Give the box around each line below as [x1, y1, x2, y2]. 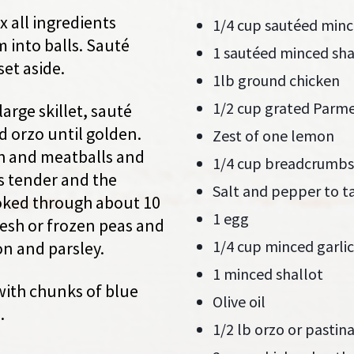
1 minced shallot [213, 264, 323, 284]
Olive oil [213, 292, 265, 311]
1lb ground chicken [213, 70, 340, 90]
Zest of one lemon [213, 126, 334, 145]
